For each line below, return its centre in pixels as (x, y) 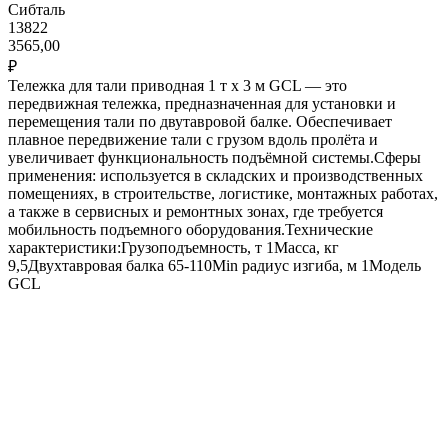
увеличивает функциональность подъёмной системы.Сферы (214, 157)
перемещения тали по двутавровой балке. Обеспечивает (200, 121)
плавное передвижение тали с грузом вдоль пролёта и (193, 139)
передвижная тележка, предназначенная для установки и (202, 103)
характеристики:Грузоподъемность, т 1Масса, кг (173, 247)
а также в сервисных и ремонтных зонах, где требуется (195, 211)
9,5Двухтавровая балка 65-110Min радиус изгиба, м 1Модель (214, 265)
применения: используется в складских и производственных (215, 175)
